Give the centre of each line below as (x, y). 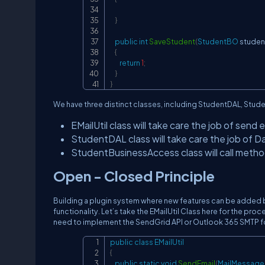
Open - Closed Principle (134, 176)
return (130, 63)
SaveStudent (172, 41)
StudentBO (218, 41)
